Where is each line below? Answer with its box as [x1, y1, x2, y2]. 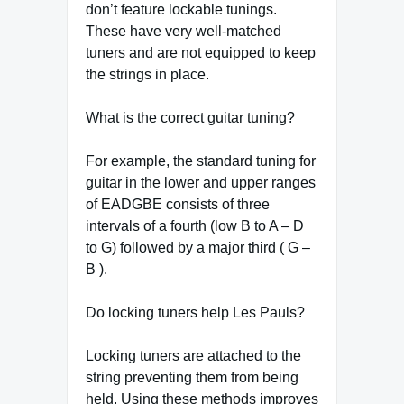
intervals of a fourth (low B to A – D [86, 218, 304, 234]
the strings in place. [86, 67, 209, 83]
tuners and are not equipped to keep [86, 45, 316, 61]
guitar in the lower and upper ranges [86, 175, 316, 191]
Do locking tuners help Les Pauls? [86, 305, 305, 321]
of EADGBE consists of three [86, 197, 270, 213]
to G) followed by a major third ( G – [86, 240, 310, 256]
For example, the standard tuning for [86, 153, 316, 170]
